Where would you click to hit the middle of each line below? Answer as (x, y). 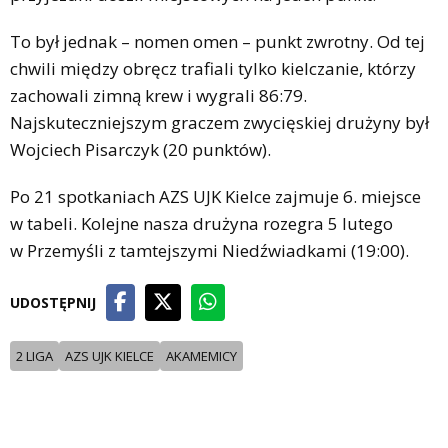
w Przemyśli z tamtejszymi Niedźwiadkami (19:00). (209, 250)
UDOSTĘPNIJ (53, 302)
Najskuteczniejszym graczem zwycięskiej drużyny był (219, 122)
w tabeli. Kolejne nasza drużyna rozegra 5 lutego (201, 223)
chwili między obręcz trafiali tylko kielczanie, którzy (213, 68)
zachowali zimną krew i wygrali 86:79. (158, 95)
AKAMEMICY (201, 355)
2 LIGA (34, 355)
